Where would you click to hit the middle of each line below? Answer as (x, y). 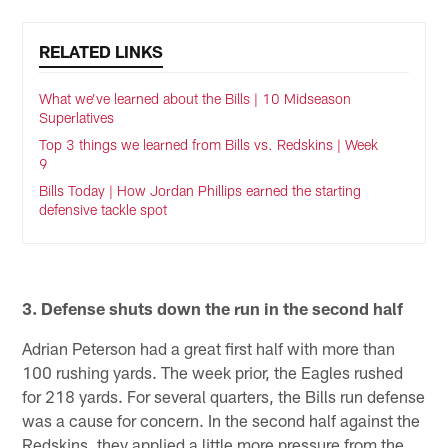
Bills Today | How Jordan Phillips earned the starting (200, 190)
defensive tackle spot (103, 209)
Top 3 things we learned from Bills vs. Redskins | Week (209, 144)
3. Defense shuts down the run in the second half (213, 308)
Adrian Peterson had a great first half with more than (209, 348)
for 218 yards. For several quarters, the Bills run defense (224, 396)
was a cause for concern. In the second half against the (221, 420)
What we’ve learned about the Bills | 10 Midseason (195, 98)
